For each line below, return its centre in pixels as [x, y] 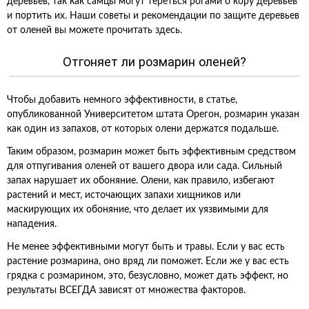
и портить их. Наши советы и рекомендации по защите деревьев [153, 16]
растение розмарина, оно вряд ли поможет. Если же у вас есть [148, 261]
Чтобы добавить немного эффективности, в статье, [122, 100]
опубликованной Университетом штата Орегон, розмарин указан [153, 114]
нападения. [32, 224]
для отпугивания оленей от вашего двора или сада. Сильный [144, 166]
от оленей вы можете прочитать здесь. [94, 30]
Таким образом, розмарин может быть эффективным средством [151, 152]
